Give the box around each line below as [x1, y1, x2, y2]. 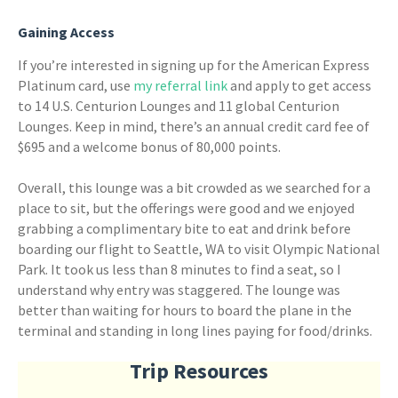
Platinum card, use [18, 76, 133, 94]
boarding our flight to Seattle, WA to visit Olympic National [18, 240, 380, 258]
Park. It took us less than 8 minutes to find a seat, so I [18, 260, 341, 278]
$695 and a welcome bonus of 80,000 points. [18, 138, 281, 155]
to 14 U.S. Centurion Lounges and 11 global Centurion [18, 97, 339, 115]
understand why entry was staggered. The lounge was [18, 281, 340, 298]
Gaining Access [18, 23, 115, 41]
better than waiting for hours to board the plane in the [18, 301, 352, 319]
